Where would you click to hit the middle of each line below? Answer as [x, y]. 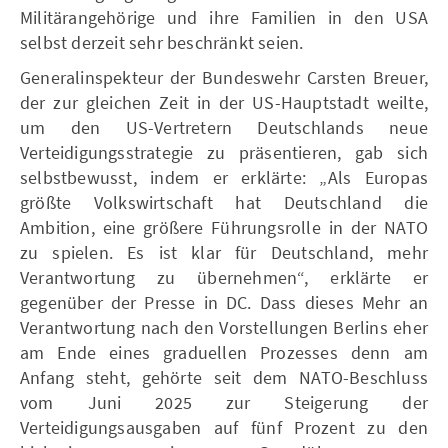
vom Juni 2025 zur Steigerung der [224, 402]
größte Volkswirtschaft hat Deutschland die [224, 202]
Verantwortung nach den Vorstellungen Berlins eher [224, 327]
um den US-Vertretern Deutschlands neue [224, 127]
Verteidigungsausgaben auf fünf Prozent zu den [224, 427]
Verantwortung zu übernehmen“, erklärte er [224, 277]
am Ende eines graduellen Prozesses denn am [224, 352]
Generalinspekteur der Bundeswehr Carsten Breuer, [224, 77]
